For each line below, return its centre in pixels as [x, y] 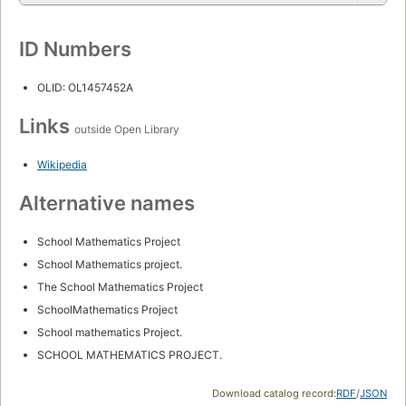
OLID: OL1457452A [85, 87]
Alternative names [107, 203]
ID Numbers [75, 48]
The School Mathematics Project [120, 286]
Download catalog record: [274, 393]
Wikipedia [62, 164]
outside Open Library [127, 129]
